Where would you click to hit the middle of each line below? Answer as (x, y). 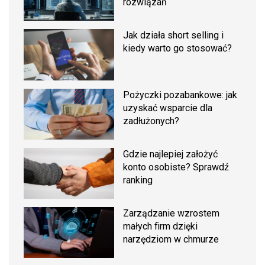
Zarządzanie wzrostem (172, 213)
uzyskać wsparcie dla (168, 108)
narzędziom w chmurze (171, 239)
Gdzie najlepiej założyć (171, 154)
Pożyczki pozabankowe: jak (180, 95)
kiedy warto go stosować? (178, 49)
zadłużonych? (151, 121)
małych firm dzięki (161, 226)
